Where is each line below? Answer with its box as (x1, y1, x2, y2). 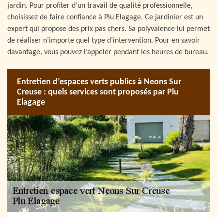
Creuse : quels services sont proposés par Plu (17, 88, 179, 97)
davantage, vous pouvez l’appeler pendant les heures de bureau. (7, 48, 209, 57)
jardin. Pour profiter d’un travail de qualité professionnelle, (7, 2, 193, 10)
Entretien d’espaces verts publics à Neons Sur (17, 77, 181, 87)
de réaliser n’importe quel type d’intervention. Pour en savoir (7, 37, 200, 45)
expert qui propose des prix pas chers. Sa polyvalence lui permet (7, 25, 210, 33)
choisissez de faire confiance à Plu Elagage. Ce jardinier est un (7, 14, 203, 22)
